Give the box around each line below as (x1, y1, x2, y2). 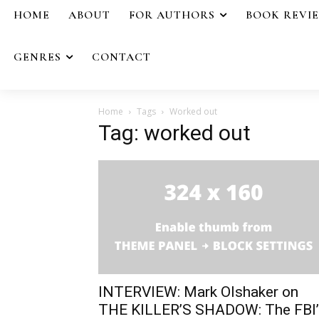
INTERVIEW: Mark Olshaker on (98, 283, 298, 300)
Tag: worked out (98, 120, 251, 145)
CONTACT (92, 49, 151, 64)
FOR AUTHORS (129, 8, 215, 22)
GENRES (14, 49, 61, 64)
